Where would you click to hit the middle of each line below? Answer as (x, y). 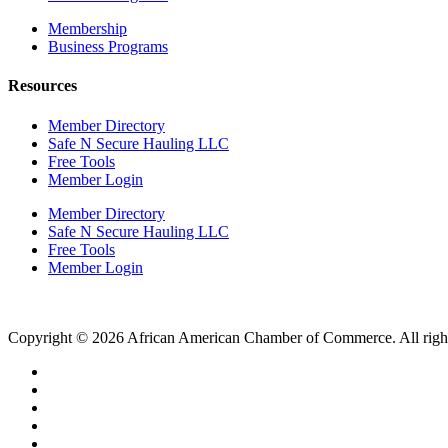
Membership (87, 29)
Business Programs (108, 47)
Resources (42, 86)
